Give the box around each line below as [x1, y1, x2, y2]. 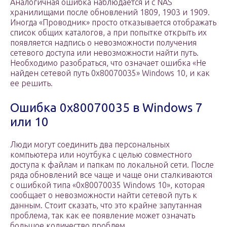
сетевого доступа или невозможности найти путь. [10, 48, 199, 58]
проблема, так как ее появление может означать [10, 211, 195, 220]
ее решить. [10, 79, 53, 88]
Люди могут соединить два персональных [10, 140, 170, 149]
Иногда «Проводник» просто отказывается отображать [10, 18, 216, 27]
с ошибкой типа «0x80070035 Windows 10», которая [10, 180, 205, 190]
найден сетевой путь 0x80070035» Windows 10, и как [10, 68, 210, 78]
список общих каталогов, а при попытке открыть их [10, 28, 207, 37]
